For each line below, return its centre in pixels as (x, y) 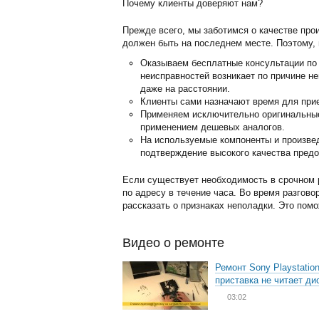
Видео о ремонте (173, 243)
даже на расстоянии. (185, 89)
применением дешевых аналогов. (213, 127)
